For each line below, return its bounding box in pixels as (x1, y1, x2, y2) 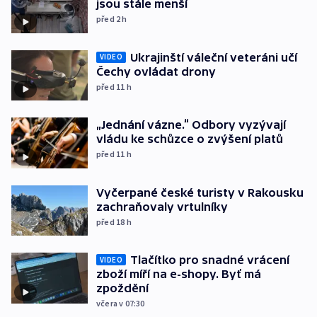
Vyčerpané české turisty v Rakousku (96, 185, 304, 199)
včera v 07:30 (96, 298, 145, 309)
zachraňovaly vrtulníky (96, 200, 228, 213)
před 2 (96, 13, 122, 25)
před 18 (96, 216, 127, 227)
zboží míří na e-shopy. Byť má (96, 267, 261, 281)
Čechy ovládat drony (96, 64, 216, 78)
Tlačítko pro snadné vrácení (130, 253, 289, 267)
